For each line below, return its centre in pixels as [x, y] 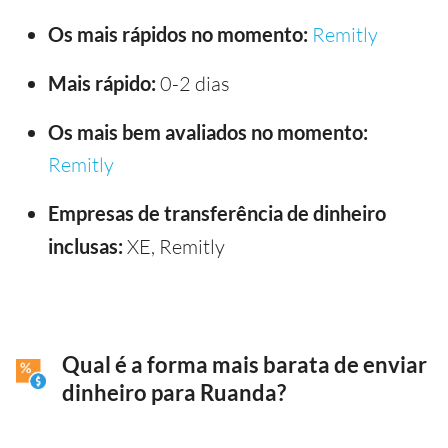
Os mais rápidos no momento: [178, 33]
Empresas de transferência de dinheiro [217, 212]
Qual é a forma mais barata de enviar [244, 364]
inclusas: [85, 245]
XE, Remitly [174, 246]
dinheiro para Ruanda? [174, 392]
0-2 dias [193, 83]
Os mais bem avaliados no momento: [208, 131]
